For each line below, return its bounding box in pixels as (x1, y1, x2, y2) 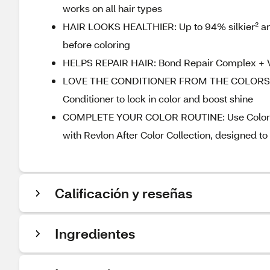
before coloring (63, 38, 130, 51)
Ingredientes (55, 225, 135, 242)
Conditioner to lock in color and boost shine (63, 92, 253, 105)
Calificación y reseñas (55, 184, 192, 202)
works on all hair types (63, 2, 162, 14)
